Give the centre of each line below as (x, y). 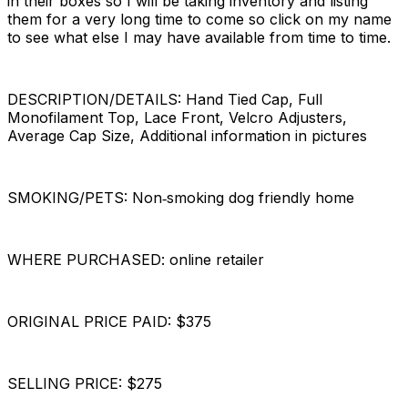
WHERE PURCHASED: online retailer (136, 259)
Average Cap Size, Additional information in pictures (187, 135)
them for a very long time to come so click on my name (199, 19)
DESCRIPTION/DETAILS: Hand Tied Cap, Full (165, 99)
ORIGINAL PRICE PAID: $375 (109, 321)
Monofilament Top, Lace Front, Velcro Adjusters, (177, 117)
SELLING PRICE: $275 (85, 383)
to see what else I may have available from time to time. (199, 37)
